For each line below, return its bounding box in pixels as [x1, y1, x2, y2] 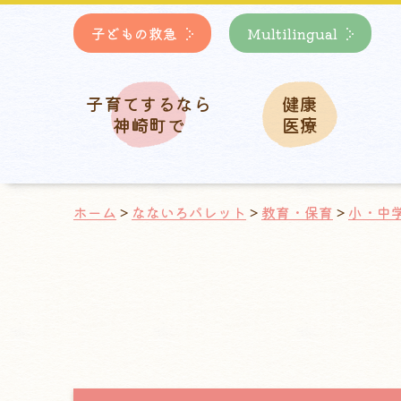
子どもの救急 [91, 22, 177, 44]
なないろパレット [132, 201, 246, 223]
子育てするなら [86, 90, 212, 116]
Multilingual [247, 22, 337, 44]
